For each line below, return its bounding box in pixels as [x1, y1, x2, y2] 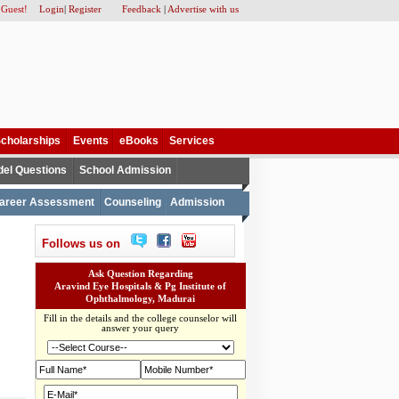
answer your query [102, 322, 179, 333]
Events [72, 134, 109, 147]
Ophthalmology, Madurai [85, 293, 195, 304]
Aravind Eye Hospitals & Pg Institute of [54, 281, 226, 291]
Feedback [122, 4, 161, 14]
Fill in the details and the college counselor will [44, 313, 237, 323]
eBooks [118, 134, 159, 147]
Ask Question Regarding [87, 268, 193, 279]
